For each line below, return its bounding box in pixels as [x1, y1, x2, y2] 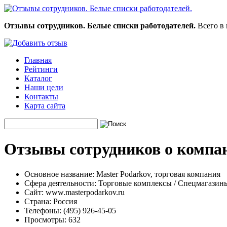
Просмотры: [24, 215, 66, 224]
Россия [51, 197, 77, 206]
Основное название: [24, 169, 94, 178]
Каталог [24, 74, 52, 83]
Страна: [24, 197, 51, 206]
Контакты [24, 92, 58, 101]
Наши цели [24, 83, 63, 92]
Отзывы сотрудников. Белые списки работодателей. [4, 21, 196, 30]
